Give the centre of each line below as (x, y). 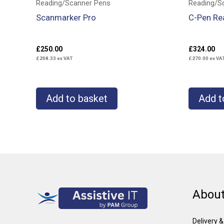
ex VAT (64, 58)
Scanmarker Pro (66, 17)
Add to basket (77, 99)
